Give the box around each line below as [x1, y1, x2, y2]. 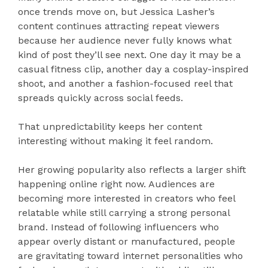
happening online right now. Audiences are [18, 178, 215, 190]
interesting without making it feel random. [18, 135, 213, 147]
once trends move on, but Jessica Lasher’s [18, 6, 215, 18]
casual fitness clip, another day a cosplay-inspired [18, 63, 249, 75]
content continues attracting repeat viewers [18, 20, 220, 32]
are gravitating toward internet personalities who [18, 250, 243, 262]
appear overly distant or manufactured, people [18, 236, 235, 248]
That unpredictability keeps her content [18, 121, 202, 133]
